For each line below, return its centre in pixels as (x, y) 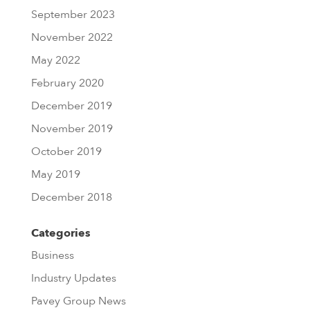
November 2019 (72, 129)
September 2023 (73, 15)
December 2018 (71, 197)
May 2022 (55, 60)
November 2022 (72, 37)
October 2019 (66, 152)
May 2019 (55, 174)
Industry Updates (73, 278)
